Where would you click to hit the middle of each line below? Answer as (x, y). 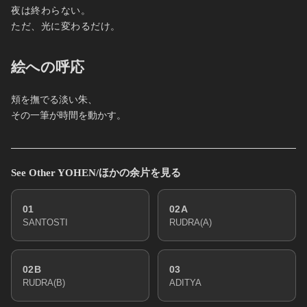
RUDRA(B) (44, 282)
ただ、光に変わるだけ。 (66, 27)
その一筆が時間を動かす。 (69, 116)
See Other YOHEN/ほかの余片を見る (96, 173)
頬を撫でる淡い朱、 (54, 100)
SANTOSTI (45, 222)
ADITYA (185, 282)
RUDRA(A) (191, 222)
